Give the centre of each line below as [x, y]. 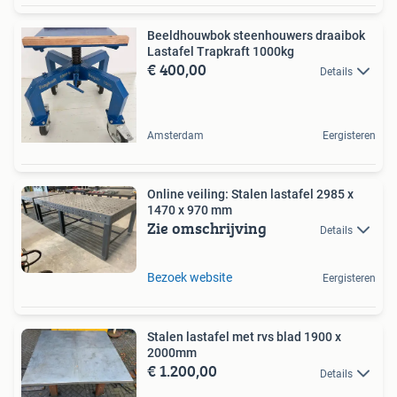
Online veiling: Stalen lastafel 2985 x [250, 194]
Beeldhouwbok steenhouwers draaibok [256, 35]
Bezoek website [190, 278]
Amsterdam [175, 135]
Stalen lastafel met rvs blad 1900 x [244, 337]
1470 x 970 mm [190, 210]
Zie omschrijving [207, 228]
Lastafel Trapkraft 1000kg [221, 51]
